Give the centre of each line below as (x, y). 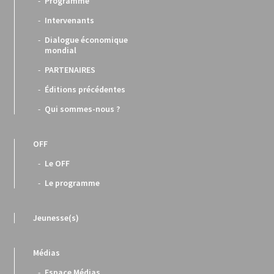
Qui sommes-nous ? (83, 109)
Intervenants (70, 20)
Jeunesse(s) (56, 218)
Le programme (72, 183)
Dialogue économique (87, 40)
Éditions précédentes (85, 90)
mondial (61, 50)
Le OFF (57, 164)
